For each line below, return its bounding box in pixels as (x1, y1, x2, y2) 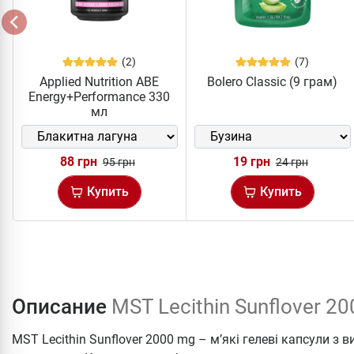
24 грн (275, 155, 308, 168)
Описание (12, 294, 111, 318)
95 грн (102, 155, 135, 168)
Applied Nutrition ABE (40, 73, 160, 89)
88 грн (59, 153, 97, 169)
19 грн (232, 153, 270, 169)
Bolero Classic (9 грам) (207, 73, 338, 89)
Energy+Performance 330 (28, 88, 171, 104)
